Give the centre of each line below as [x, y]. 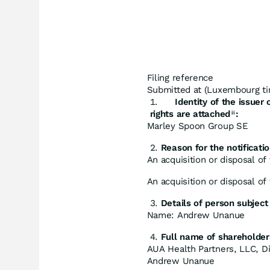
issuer [251, 102]
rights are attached [190, 114]
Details [176, 203]
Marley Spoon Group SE [197, 126]
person [220, 203]
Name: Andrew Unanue [196, 215]
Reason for [184, 148]
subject [253, 203]
